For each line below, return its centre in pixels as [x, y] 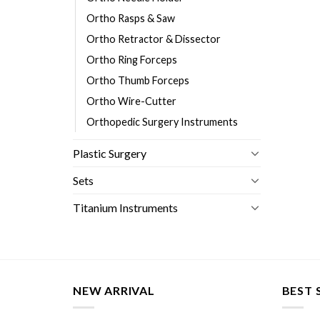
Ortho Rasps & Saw [131, 18]
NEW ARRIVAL [114, 290]
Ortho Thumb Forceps [138, 80]
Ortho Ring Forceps [132, 59]
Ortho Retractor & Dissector [154, 39]
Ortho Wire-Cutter [131, 101]
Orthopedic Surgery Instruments [162, 121]
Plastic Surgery [110, 153]
